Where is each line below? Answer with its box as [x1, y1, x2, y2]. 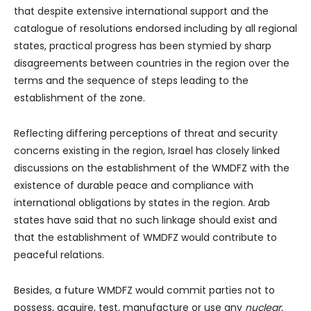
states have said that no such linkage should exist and [14, 212, 277, 227]
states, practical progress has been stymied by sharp [14, 38, 271, 53]
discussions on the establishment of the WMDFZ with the [14, 160, 289, 175]
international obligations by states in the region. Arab [14, 195, 270, 210]
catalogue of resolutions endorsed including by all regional [14, 21, 297, 35]
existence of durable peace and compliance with [14, 178, 253, 192]
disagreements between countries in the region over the [14, 56, 289, 70]
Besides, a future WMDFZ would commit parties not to [14, 283, 275, 297]
